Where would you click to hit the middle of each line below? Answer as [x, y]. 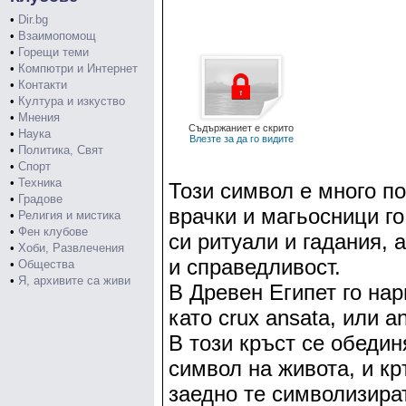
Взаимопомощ [57, 36]
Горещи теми [53, 52]
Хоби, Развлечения [71, 248]
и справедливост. [255, 267]
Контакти [43, 85]
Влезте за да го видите [241, 139]
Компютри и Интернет [78, 68]
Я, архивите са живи [74, 280]
